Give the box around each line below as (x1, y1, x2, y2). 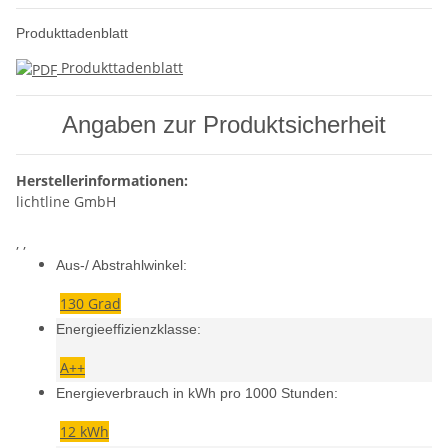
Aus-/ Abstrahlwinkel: (56, 257, 187, 273)
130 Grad (60, 294, 121, 313)
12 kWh (60, 422, 109, 441)
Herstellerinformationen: (16, 171, 188, 190)
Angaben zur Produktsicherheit (62, 111, 386, 138)
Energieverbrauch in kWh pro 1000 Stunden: (56, 385, 338, 401)
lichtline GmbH (16, 192, 116, 211)
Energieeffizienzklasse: (56, 321, 201, 337)
